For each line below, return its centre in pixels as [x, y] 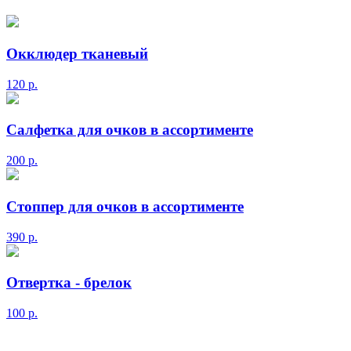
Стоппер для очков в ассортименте [125, 206]
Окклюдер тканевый [77, 53]
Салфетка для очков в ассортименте [130, 130]
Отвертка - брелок [69, 283]
